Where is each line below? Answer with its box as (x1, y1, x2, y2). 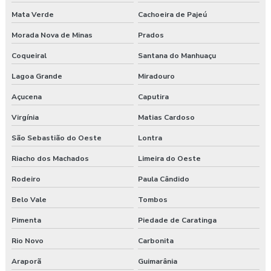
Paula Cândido (137, 174, 189, 184)
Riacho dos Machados (11, 154, 89, 164)
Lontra (137, 133, 162, 143)
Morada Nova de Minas (11, 30, 93, 41)
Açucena (11, 92, 42, 102)
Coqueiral (11, 51, 47, 61)
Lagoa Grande (11, 71, 62, 82)
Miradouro (137, 71, 175, 82)
